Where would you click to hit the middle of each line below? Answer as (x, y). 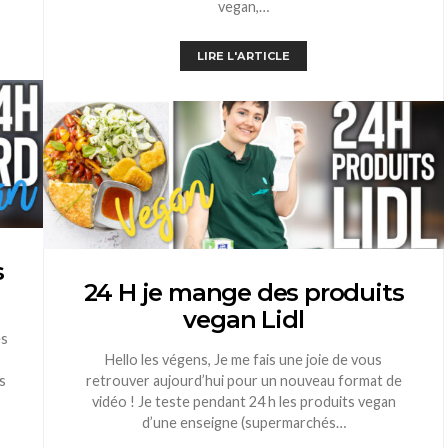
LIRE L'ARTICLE (243, 56)
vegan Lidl (243, 320)
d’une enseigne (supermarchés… (243, 423)
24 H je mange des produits (243, 293)
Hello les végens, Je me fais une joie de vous (243, 360)
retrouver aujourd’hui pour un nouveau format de (243, 381)
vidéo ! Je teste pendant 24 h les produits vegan (243, 402)
